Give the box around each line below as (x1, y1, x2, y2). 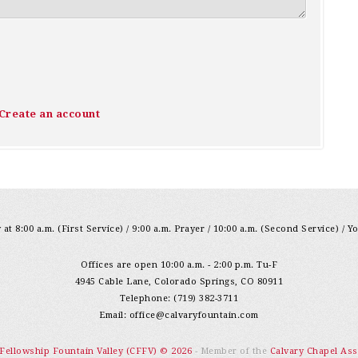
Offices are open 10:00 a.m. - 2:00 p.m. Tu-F (81, 260, 277, 270)
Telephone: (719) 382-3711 (119, 293, 239, 304)
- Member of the (194, 346, 270, 356)
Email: (99, 310, 129, 320)
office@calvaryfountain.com (129, 310, 259, 320)
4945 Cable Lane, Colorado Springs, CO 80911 (74, 276, 284, 287)
